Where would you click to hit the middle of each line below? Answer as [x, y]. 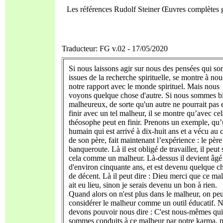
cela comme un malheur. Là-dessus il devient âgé [145, 158]
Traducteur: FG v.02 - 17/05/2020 [115, 49]
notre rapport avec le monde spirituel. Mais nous [144, 86]
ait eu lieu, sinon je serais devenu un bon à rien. [143, 185]
